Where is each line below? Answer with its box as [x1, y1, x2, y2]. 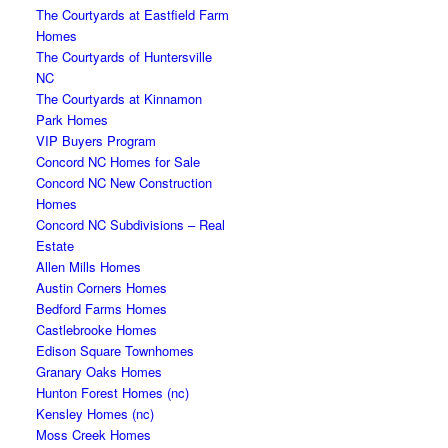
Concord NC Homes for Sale [36, 152, 201, 171]
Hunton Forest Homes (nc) [36, 383, 190, 402]
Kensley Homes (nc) [36, 404, 155, 423]
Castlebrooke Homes [36, 320, 158, 339]
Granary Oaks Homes [36, 362, 163, 381]
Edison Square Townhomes [36, 341, 195, 360]
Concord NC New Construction [36, 173, 213, 192]
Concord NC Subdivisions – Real [36, 215, 226, 234]
